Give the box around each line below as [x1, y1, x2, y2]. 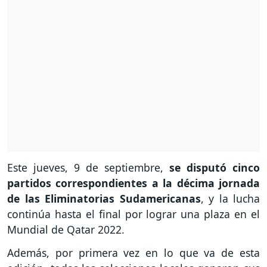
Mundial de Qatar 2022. [7, 222, 128, 237]
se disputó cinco [169, 160, 260, 175]
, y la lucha [200, 191, 260, 206]
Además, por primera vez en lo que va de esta [7, 246, 260, 260]
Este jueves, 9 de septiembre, [7, 160, 169, 175]
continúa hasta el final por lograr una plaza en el [7, 207, 260, 222]
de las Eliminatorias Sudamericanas [7, 191, 201, 206]
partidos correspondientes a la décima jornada [7, 176, 260, 191]
